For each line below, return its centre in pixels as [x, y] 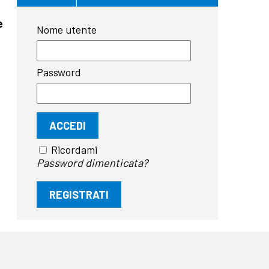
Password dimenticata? [92, 162]
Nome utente [67, 29]
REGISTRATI [79, 194]
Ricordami [74, 149]
